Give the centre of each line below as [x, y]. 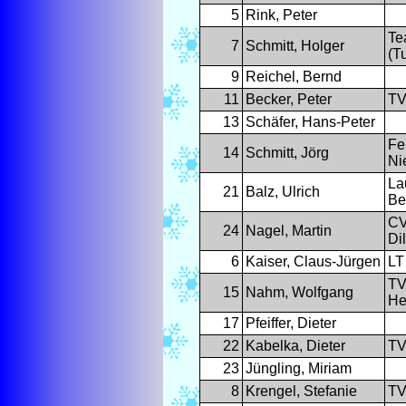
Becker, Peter [288, 100]
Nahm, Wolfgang [299, 293]
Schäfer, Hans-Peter [310, 122]
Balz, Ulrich [282, 192]
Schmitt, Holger [295, 46]
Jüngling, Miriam [298, 369]
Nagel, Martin [288, 231]
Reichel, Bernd [293, 77]
